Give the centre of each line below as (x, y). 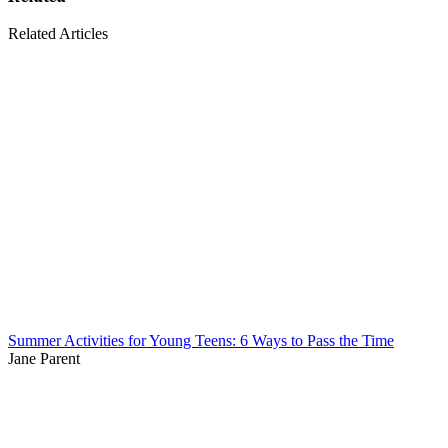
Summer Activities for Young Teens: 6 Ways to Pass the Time (201, 341)
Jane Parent (44, 359)
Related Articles (58, 34)
